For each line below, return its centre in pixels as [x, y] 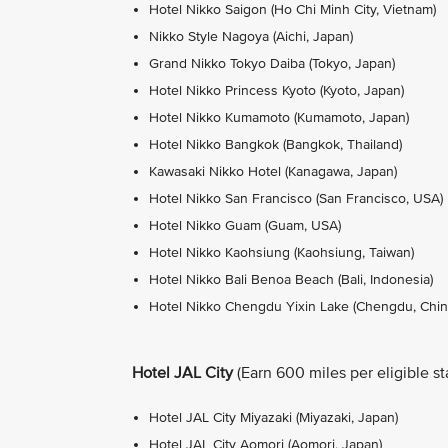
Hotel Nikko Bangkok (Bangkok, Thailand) [275, 144]
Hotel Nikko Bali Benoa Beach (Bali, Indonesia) [291, 279]
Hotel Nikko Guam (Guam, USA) [245, 225]
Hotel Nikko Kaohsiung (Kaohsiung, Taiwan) [281, 252]
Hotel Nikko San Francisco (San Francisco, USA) [296, 198]
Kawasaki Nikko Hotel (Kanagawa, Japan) [273, 171]
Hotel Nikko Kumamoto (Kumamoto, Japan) [279, 117]
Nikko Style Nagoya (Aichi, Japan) [255, 36]
